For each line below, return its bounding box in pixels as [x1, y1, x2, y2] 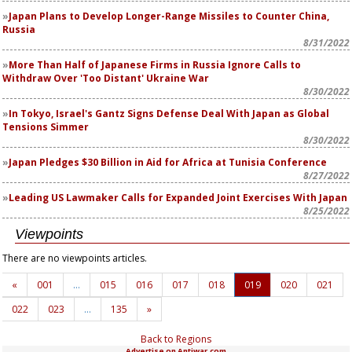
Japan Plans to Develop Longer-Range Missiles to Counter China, [9, 9, 329, 23]
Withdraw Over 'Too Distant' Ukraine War [2, 71, 209, 85]
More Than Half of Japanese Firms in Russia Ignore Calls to [9, 58, 301, 71]
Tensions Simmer [2, 120, 89, 134]
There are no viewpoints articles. [2, 251, 147, 265]
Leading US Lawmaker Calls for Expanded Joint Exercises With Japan [9, 191, 347, 204]
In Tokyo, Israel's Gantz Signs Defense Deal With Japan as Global [9, 107, 329, 120]
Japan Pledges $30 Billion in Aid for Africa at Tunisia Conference [9, 156, 327, 169]
